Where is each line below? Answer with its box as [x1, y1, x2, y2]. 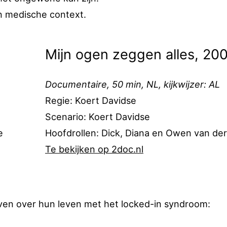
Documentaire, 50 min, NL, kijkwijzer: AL [45, 79, 220, 90]
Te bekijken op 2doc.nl [45, 143, 143, 155]
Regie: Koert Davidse [45, 95, 136, 106]
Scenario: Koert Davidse [45, 111, 150, 122]
